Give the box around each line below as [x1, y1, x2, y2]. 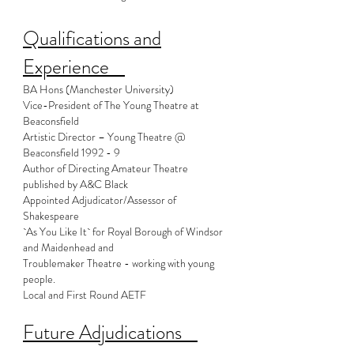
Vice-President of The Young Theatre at [23, 97, 199, 113]
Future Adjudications [23, 318, 198, 347]
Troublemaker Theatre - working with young [23, 255, 214, 271]
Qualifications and [23, 24, 161, 53]
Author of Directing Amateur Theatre [23, 160, 188, 176]
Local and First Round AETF [23, 287, 146, 303]
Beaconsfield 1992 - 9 [23, 145, 120, 160]
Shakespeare [23, 208, 79, 224]
